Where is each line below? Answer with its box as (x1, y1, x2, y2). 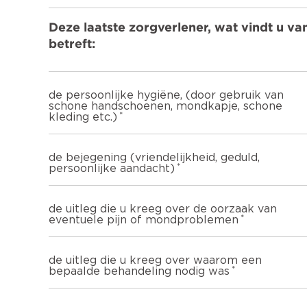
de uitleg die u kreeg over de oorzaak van (49, 203, 277, 214)
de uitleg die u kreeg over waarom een (49, 254, 262, 266)
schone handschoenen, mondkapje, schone (49, 100, 282, 112)
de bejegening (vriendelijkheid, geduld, (49, 151, 260, 163)
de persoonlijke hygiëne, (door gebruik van (49, 89, 284, 101)
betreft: (49, 36, 95, 51)
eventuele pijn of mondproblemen (49, 214, 238, 225)
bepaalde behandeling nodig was (49, 265, 230, 277)
